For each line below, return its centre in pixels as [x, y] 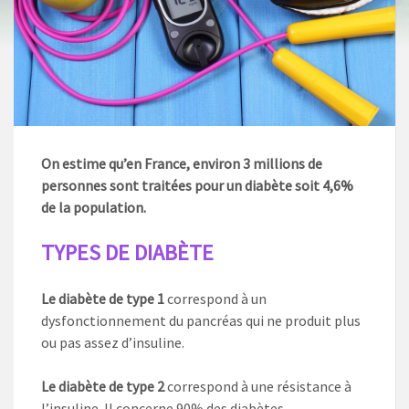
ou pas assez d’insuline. [113, 343]
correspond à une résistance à [259, 387]
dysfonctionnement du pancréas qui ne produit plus [201, 321]
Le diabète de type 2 [104, 387]
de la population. [94, 208]
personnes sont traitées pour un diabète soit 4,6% [197, 186]
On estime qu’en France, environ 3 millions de [182, 164]
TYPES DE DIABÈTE [130, 253]
